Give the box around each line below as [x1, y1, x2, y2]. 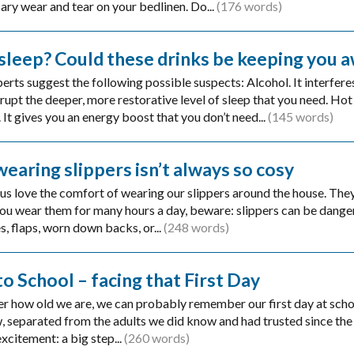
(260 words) [123, 330, 190, 346]
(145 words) [267, 109, 333, 125]
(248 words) [163, 220, 229, 235]
